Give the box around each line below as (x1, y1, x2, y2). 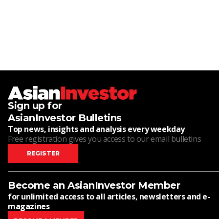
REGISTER (26, 150, 60, 157)
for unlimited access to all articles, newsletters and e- (8, 191, 210, 202)
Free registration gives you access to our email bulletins (8, 133, 201, 144)
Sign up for (8, 100, 62, 111)
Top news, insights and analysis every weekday (8, 124, 185, 134)
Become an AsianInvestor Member (8, 179, 180, 191)
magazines (8, 201, 50, 212)
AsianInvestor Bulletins (8, 112, 122, 124)
